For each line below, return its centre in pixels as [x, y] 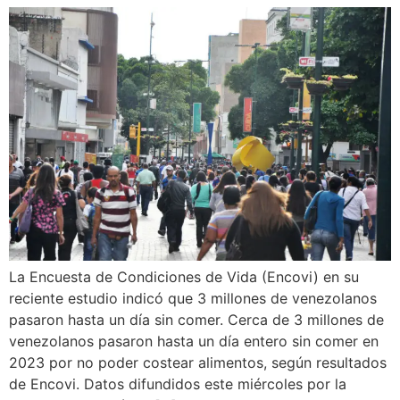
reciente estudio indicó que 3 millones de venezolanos [193, 298]
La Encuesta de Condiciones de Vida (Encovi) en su [184, 276]
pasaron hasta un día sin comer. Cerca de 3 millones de [196, 319]
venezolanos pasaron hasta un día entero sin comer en [194, 341]
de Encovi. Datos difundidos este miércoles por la [178, 383]
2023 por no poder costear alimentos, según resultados [198, 362]
